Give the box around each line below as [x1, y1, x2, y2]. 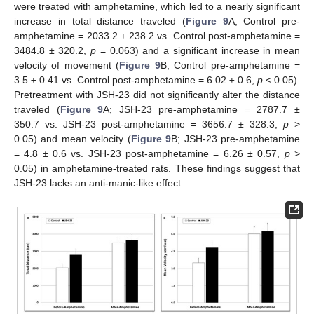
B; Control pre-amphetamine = [160, 60, 301, 71]
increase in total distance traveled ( [14, 15, 186, 27]
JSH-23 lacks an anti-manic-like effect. [14, 177, 184, 189]
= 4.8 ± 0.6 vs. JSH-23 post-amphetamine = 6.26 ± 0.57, [14, 148, 285, 160]
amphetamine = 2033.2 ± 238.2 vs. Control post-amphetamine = [14, 30, 300, 42]
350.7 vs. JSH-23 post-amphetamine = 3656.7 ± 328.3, [14, 118, 283, 130]
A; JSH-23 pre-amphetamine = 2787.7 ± [103, 104, 301, 116]
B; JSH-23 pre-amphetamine [171, 133, 301, 145]
